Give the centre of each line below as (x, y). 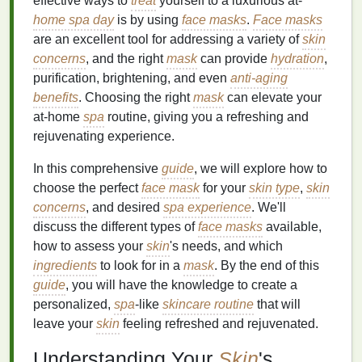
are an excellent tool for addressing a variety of (168, 39)
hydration (297, 59)
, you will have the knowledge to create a (181, 285)
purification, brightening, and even (132, 78)
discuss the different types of (116, 227)
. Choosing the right (136, 97)
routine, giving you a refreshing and (206, 117)
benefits (56, 97)
